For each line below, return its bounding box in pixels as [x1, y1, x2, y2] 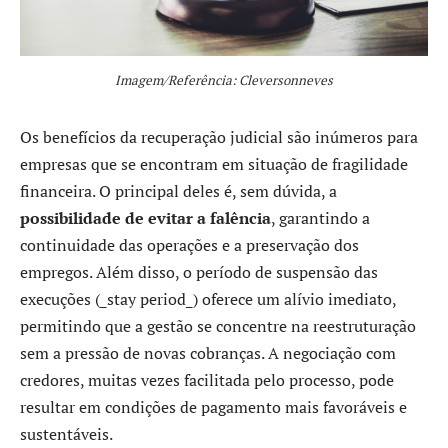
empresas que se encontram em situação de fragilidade [20, 153, 408, 176]
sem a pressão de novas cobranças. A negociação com [20, 342, 396, 365]
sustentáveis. [20, 423, 113, 446]
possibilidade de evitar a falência [20, 207, 271, 230]
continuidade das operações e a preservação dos [20, 234, 359, 257]
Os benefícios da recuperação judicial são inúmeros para [20, 126, 418, 149]
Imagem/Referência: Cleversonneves [115, 71, 333, 90]
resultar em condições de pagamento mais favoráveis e [20, 396, 407, 419]
